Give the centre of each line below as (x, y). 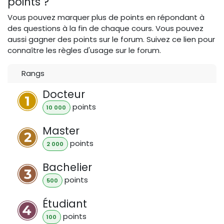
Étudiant (65, 203)
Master (61, 130)
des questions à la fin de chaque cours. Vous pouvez (105, 28)
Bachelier (67, 167)
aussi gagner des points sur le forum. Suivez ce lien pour (111, 39)
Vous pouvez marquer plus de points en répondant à (106, 17)
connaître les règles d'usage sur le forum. (84, 50)
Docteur (64, 94)
